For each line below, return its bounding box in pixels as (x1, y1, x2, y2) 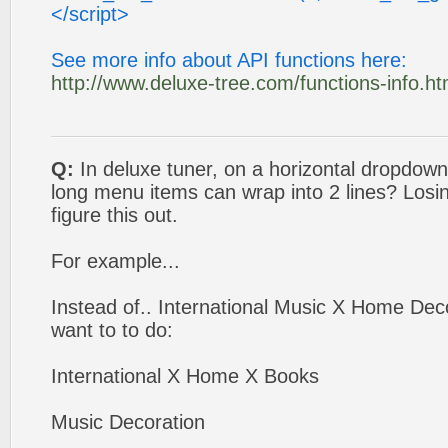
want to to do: (51, 319, 173, 341)
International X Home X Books (51, 365, 319, 387)
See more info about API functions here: (51, 49, 407, 71)
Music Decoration (51, 411, 205, 433)
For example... (51, 250, 180, 272)
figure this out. (51, 204, 178, 226)
